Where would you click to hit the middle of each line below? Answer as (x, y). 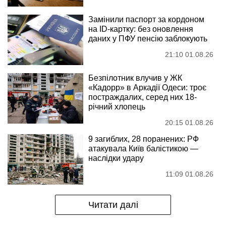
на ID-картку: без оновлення (141, 29)
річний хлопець (117, 107)
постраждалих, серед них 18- (143, 97)
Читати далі (113, 205)
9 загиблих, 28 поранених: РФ (144, 139)
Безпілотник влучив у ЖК (135, 78)
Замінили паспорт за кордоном (146, 20)
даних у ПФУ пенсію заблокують (148, 39)
